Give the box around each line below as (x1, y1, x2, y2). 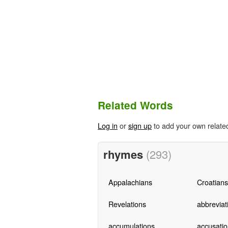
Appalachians (108, 176, 152, 187)
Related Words (98, 98, 173, 113)
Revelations (108, 198, 146, 209)
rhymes (103, 146, 146, 162)
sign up (128, 120, 152, 131)
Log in (98, 120, 118, 131)
